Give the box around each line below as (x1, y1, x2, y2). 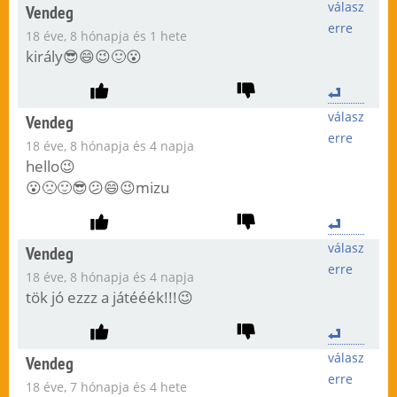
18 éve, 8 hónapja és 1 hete (25, 27, 187, 45)
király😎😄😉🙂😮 (25, 46, 142, 67)
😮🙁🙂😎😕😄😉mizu (25, 177, 169, 198)
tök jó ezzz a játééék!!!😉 (25, 287, 193, 308)
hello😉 (25, 156, 75, 177)
